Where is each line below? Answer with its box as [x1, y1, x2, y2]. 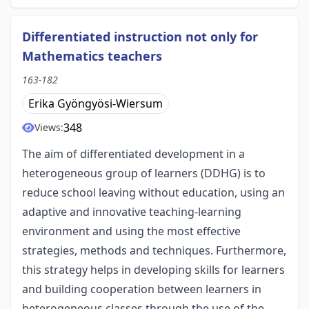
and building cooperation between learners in [22, 281, 261, 297]
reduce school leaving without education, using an [22, 185, 285, 201]
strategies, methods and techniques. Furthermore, [22, 243, 286, 259]
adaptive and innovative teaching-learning [22, 204, 241, 220]
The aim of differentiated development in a [22, 146, 245, 162]
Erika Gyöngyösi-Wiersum [28, 96, 163, 112]
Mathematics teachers [22, 48, 162, 65]
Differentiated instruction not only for [22, 28, 258, 46]
